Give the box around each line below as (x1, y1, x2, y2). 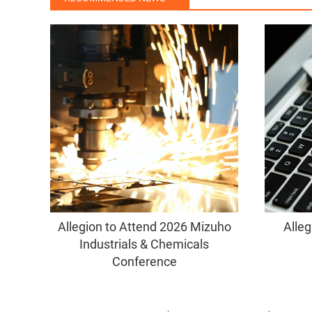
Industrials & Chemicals (79, 237, 209, 252)
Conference (111, 254, 177, 270)
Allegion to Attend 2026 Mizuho (57, 219, 231, 235)
